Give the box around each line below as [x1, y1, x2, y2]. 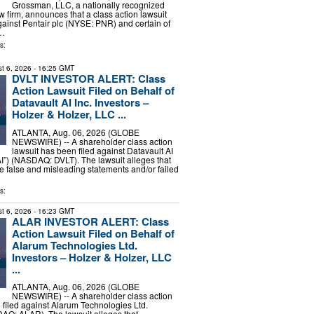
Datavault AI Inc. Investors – [11, 95, 149, 111]
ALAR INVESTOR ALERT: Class [11, 213, 169, 229]
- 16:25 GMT [31, 63, 74, 74]
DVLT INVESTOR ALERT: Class [11, 71, 165, 87]
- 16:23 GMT [31, 205, 74, 216]
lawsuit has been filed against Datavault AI [11, 144, 173, 156]
